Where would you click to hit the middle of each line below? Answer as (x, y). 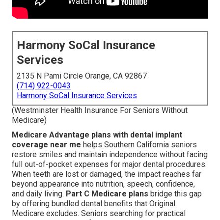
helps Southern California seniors (139, 145)
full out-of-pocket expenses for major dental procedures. (109, 165)
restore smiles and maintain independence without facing (110, 155)
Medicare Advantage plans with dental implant (97, 135)
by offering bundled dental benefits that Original (94, 204)
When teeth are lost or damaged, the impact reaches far (107, 174)
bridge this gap (175, 194)
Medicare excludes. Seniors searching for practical (99, 214)
